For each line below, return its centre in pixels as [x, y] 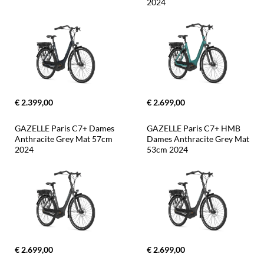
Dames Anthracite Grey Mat [199, 139]
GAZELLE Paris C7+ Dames [65, 128]
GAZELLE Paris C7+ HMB [194, 128]
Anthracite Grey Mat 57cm [65, 139]
